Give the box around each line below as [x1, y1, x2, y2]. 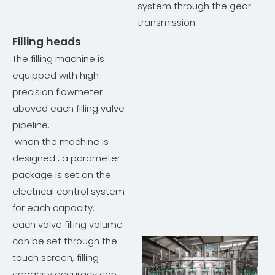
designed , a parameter [12, 152, 120, 165]
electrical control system [12, 185, 125, 198]
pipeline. [12, 118, 50, 132]
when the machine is [12, 135, 109, 149]
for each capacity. [12, 201, 95, 215]
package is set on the [12, 168, 111, 182]
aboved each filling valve [12, 102, 125, 115]
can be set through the [12, 234, 117, 248]
